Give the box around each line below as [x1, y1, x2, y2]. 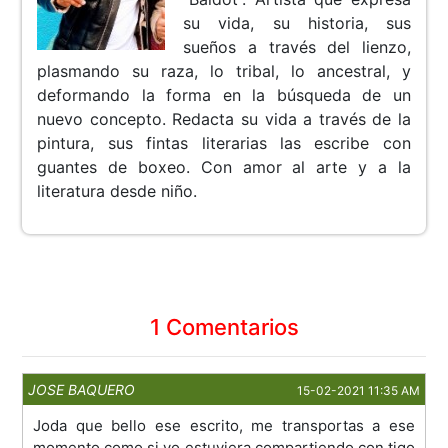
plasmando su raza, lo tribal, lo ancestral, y [37, 61, 411, 82]
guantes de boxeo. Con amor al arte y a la [37, 157, 411, 178]
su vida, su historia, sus [183, 13, 411, 34]
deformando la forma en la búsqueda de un [37, 85, 411, 106]
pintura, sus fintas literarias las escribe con [37, 133, 411, 154]
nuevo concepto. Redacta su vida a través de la [37, 109, 411, 130]
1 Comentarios [149, 314, 299, 341]
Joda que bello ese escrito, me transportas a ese [33, 416, 415, 436]
